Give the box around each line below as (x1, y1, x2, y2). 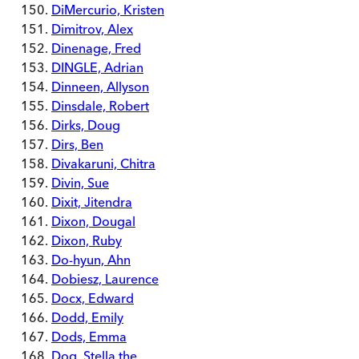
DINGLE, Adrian (51, 59, 143, 75)
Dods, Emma (51, 329, 127, 345)
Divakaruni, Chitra (51, 155, 155, 171)
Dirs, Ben (51, 136, 103, 152)
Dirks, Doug (51, 117, 120, 133)
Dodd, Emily (51, 309, 123, 325)
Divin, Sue (51, 175, 109, 191)
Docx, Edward (51, 290, 134, 306)
